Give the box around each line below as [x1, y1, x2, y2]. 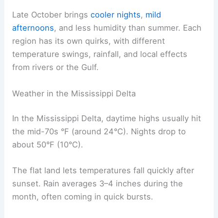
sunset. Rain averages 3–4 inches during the [12, 179, 183, 189]
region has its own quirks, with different [12, 36, 165, 46]
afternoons [12, 23, 54, 33]
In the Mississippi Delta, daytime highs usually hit [12, 113, 201, 124]
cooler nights [91, 10, 141, 20]
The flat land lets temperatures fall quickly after [12, 165, 195, 176]
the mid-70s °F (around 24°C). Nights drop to [12, 127, 186, 137]
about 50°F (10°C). [12, 140, 84, 150]
